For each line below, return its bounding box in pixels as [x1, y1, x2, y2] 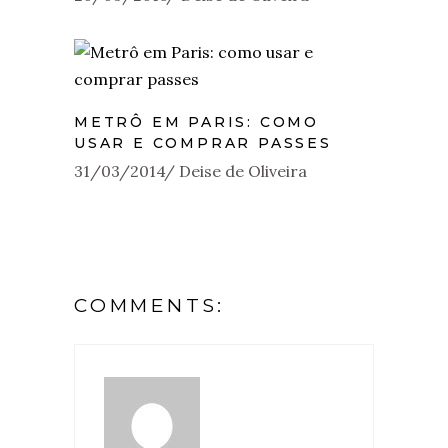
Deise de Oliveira [179, 160, 307, 181]
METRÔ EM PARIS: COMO [74, 112, 320, 131]
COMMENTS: [74, 293, 226, 317]
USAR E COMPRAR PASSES [74, 133, 332, 152]
